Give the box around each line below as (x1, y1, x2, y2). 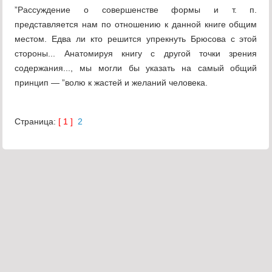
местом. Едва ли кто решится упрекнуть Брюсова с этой (15, 34, 257, 44)
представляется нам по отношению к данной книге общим (15, 19, 257, 30)
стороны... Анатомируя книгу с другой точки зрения (15, 49, 257, 59)
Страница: (15, 117, 59, 127)
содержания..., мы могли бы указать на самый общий (15, 63, 257, 73)
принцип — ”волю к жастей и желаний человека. (15, 78, 208, 88)
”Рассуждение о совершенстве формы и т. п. (15, 5, 257, 15)
